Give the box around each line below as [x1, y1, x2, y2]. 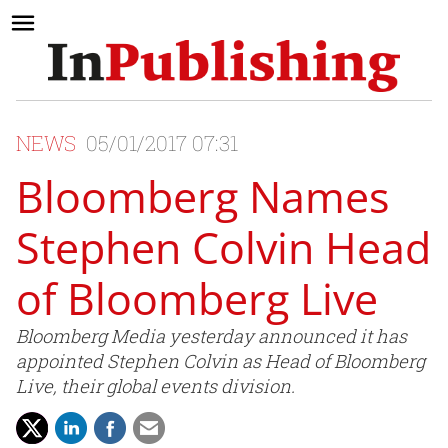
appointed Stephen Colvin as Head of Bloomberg [16, 349, 425, 374]
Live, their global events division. [16, 374, 295, 399]
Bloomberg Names [16, 167, 390, 227]
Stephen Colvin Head [16, 218, 431, 278]
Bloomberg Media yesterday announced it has [16, 324, 407, 349]
